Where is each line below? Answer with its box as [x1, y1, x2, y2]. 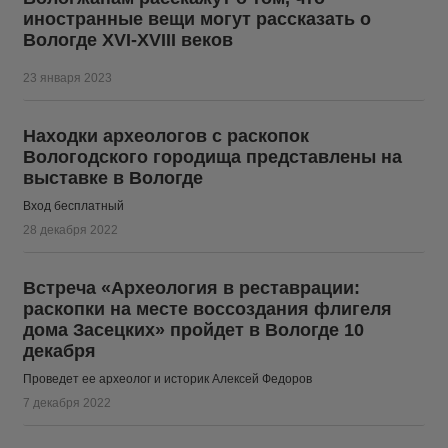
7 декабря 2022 [23, 396, 111, 410]
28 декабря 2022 [23, 223, 118, 237]
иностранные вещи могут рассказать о [23, 9, 371, 29]
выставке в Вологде [23, 168, 203, 188]
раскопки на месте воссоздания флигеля [23, 299, 392, 319]
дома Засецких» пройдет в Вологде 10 [23, 320, 364, 340]
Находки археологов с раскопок [23, 126, 309, 146]
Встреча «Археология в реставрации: [23, 278, 360, 298]
